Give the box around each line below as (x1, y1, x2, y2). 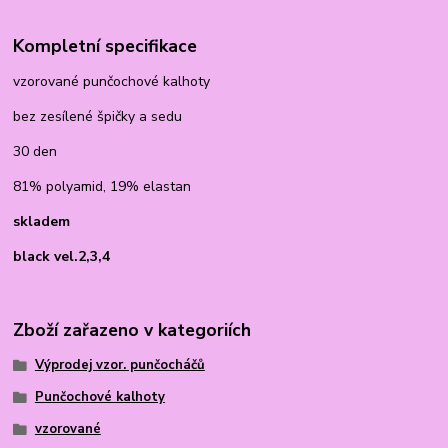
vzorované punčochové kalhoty (13, 71, 211, 91)
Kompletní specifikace (13, 33, 198, 58)
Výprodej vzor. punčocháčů (34, 356, 205, 375)
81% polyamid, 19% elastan (13, 176, 192, 196)
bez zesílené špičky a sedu (13, 106, 183, 126)
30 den (13, 141, 58, 161)
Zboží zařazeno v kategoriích (13, 318, 252, 343)
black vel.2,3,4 (13, 246, 111, 266)
